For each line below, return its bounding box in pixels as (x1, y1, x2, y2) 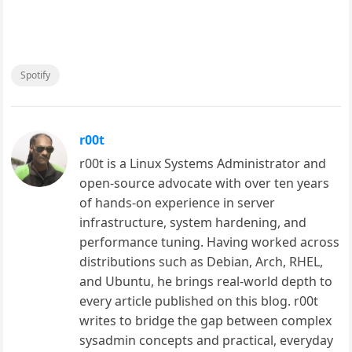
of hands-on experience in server (79, 193, 276, 211)
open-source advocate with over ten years (79, 174, 330, 192)
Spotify (20, 68, 51, 82)
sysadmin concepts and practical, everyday (79, 331, 334, 349)
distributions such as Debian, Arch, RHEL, (79, 252, 324, 270)
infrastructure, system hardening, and (79, 213, 307, 231)
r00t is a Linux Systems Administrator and (79, 154, 327, 172)
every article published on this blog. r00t (79, 291, 319, 310)
